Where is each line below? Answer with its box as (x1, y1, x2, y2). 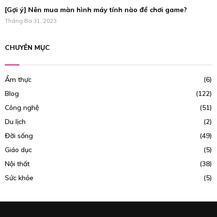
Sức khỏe (5, 173, 33, 183)
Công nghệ (5, 103, 39, 112)
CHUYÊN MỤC (5, 43, 50, 53)
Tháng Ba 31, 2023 (5, 17, 57, 25)
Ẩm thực (5, 75, 31, 84)
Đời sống (5, 131, 33, 140)
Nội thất (5, 159, 30, 169)
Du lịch (5, 117, 26, 126)
